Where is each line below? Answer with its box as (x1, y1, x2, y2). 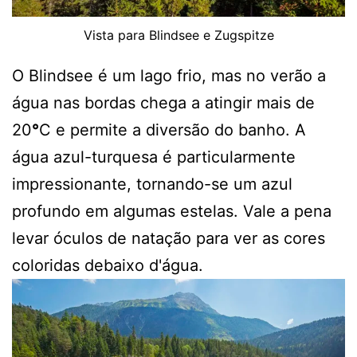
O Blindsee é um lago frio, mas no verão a (12, 66, 326, 86)
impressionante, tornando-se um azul (12, 175, 292, 194)
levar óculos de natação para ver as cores (12, 229, 325, 249)
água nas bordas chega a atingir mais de (12, 93, 315, 113)
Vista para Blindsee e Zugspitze (83, 27, 274, 44)
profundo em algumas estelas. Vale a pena (12, 202, 331, 222)
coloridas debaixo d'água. (12, 256, 203, 276)
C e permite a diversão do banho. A (39, 120, 306, 140)
